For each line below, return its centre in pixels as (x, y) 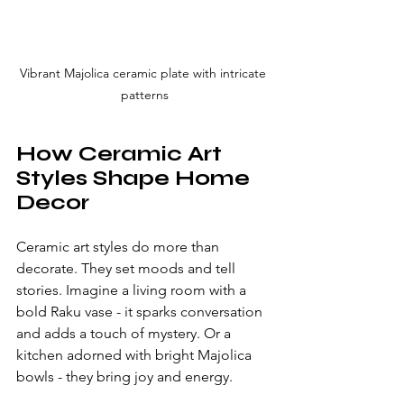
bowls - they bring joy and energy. (124, 376)
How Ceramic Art (122, 153)
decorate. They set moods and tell (128, 268)
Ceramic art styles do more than (119, 246)
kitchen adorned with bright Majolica (136, 354)
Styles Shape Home (136, 178)
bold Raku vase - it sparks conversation (141, 311)
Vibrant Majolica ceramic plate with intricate (144, 73)
